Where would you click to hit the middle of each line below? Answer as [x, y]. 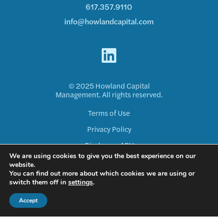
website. [22, 165]
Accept [28, 200]
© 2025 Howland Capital [109, 85]
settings [81, 182]
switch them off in [39, 182]
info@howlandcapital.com [109, 21]
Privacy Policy [109, 129]
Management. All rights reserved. [109, 94]
